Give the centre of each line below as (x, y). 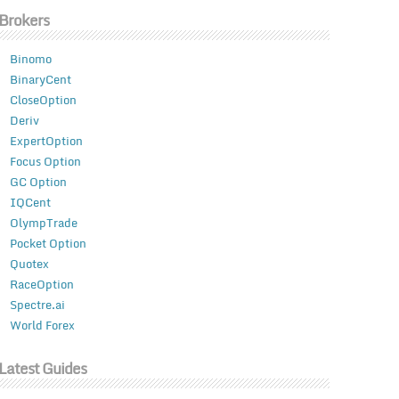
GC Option (38, 182)
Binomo (30, 59)
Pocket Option (48, 244)
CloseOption (43, 100)
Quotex (29, 264)
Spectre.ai (37, 305)
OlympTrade (43, 223)
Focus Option (45, 162)
